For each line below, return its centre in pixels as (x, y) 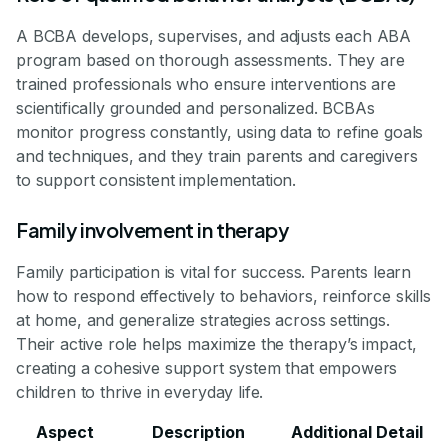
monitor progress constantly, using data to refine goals (220, 131)
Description (198, 431)
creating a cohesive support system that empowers (207, 367)
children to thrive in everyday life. (140, 391)
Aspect (65, 431)
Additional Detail (357, 431)
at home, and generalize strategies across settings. (203, 319)
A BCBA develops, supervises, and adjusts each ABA (214, 35)
